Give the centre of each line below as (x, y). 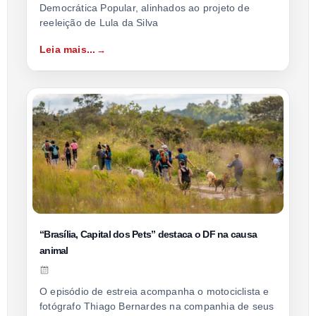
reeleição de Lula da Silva (99, 23)
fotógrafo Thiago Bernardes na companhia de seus (157, 306)
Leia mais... (68, 50)
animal (54, 251)
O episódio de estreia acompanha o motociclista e (154, 292)
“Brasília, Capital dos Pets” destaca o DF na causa (148, 235)
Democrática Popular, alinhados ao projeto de (145, 8)
